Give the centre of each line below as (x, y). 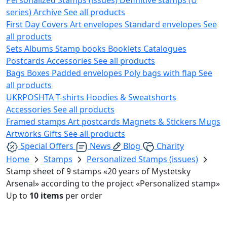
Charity (170, 146)
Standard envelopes (164, 24)
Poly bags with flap (161, 73)
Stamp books (82, 48)
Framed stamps (37, 121)
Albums (40, 48)
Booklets (126, 48)
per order (83, 195)
